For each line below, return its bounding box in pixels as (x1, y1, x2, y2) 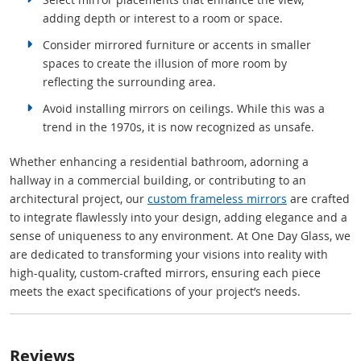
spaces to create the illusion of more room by (43, 55, 288, 71)
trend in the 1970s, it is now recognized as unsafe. (43, 118, 315, 135)
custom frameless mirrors (147, 190, 287, 206)
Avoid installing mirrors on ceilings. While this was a (43, 100, 326, 116)
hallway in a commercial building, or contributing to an (10, 172, 306, 188)
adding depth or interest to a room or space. (43, 10, 284, 26)
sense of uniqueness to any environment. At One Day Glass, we (10, 227, 351, 243)
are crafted (287, 190, 350, 206)
